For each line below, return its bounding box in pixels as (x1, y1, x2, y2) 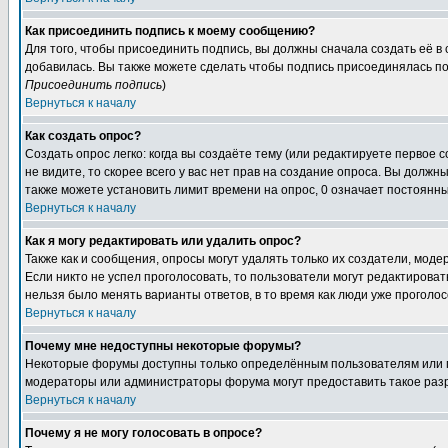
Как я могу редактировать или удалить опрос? (25, 234, 301, 248)
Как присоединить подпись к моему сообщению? (25, 24, 315, 38)
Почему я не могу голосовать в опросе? (25, 426, 262, 440)
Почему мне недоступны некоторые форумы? (25, 339, 301, 353)
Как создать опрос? (25, 129, 141, 143)
